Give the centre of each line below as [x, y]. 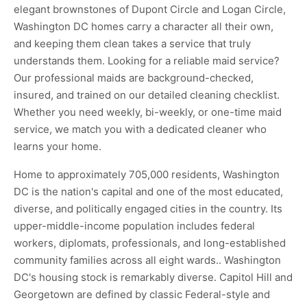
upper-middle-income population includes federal [134, 226]
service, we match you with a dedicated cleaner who [140, 129]
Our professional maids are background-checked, [134, 78]
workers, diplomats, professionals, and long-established [150, 243]
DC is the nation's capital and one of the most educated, [148, 192]
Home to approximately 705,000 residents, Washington [147, 174]
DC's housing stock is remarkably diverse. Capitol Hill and [153, 277]
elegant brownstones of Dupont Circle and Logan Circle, [150, 9]
